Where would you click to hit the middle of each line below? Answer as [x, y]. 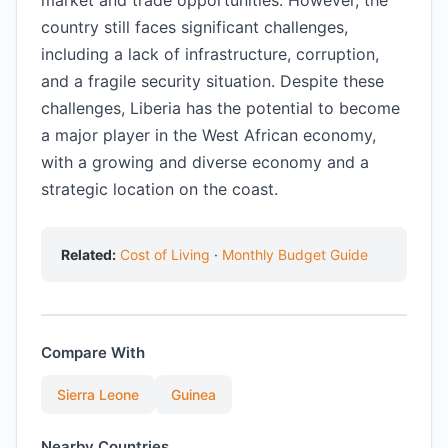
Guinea [193, 394]
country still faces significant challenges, [194, 27]
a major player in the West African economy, [208, 135]
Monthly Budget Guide [295, 254]
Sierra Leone [98, 394]
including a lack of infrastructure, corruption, [210, 54]
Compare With [93, 352]
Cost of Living [165, 254]
